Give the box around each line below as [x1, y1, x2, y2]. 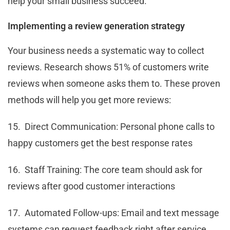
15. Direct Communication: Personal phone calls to [8, 121, 215, 132]
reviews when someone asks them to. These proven [8, 78, 220, 89]
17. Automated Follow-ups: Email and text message [8, 207, 219, 218]
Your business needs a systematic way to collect [8, 45, 204, 56]
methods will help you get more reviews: [8, 94, 171, 105]
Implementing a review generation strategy [8, 20, 185, 31]
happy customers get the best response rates [8, 137, 193, 148]
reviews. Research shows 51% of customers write [8, 61, 209, 72]
